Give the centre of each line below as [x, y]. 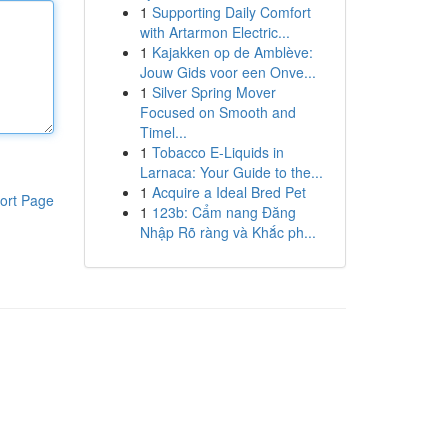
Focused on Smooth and [217, 112]
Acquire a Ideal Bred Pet [228, 192]
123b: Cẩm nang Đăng [223, 212]
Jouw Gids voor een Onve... [227, 72]
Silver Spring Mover [213, 92]
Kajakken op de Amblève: [232, 52]
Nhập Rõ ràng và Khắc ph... [227, 232]
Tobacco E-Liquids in [217, 152]
